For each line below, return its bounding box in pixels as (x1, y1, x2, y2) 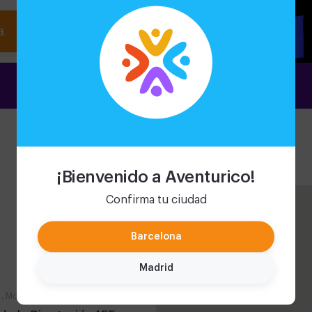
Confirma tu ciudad (105, 194, 207, 205)
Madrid (139, 263, 173, 273)
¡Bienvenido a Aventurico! (56, 168, 256, 185)
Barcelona (130, 231, 182, 242)
